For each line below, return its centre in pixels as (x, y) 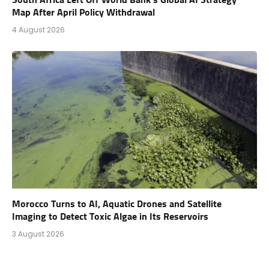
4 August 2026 (38, 29)
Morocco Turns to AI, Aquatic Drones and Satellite (117, 204)
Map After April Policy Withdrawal (83, 12)
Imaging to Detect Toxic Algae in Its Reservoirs (110, 217)
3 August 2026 (38, 234)
